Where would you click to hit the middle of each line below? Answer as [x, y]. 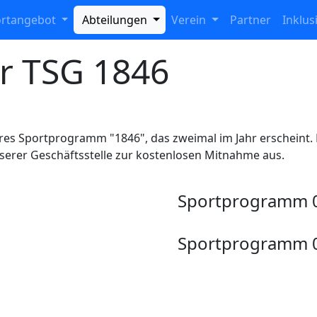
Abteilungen [115, 20]
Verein [190, 20]
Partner [250, 20]
